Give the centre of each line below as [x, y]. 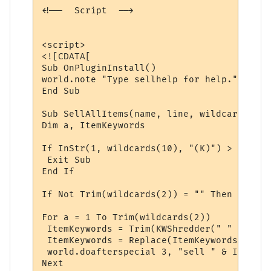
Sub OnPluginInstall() [99, 68]
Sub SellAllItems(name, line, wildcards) [148, 114]
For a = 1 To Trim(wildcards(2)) [126, 218]
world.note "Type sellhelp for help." [140, 80]
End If [58, 172]
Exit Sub [67, 160]
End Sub [61, 91]
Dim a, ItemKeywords [94, 126]
